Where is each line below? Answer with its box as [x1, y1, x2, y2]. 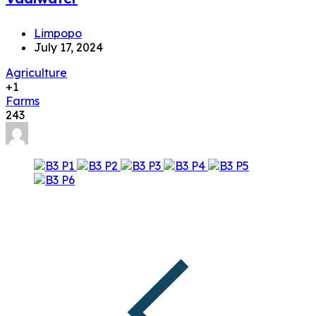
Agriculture [6, 65, 67, 80]
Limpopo [34, 25, 82, 40]
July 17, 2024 [34, 39, 103, 54]
